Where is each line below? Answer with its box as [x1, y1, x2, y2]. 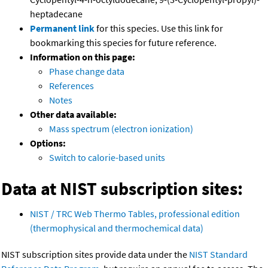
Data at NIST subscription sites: [1, 176, 243, 200]
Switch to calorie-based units [49, 151, 165, 163]
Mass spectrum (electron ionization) [49, 122, 193, 135]
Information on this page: [30, 50, 135, 63]
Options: [30, 136, 66, 149]
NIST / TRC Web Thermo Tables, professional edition [30, 207, 240, 220]
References [49, 79, 94, 92]
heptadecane [30, 7, 83, 20]
